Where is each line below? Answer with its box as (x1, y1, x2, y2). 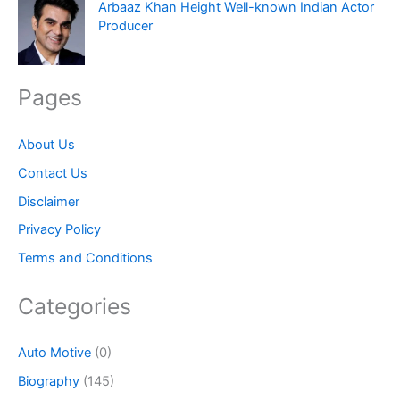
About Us (18, 136, 75, 153)
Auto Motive (18, 344, 91, 361)
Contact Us (18, 164, 87, 181)
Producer (97, 18, 153, 35)
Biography (18, 372, 79, 389)
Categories (18, 292, 131, 320)
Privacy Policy (18, 221, 101, 238)
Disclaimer (18, 193, 79, 210)
